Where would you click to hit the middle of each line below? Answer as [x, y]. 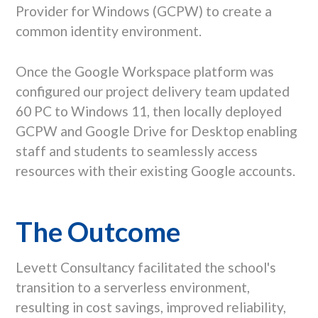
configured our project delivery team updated [152, 91]
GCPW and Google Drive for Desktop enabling [156, 131]
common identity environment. [108, 31]
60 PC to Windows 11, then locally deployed [148, 111]
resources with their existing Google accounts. [155, 170]
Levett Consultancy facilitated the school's [146, 267]
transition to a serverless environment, [132, 287]
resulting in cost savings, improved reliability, [150, 307]
